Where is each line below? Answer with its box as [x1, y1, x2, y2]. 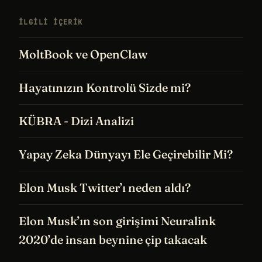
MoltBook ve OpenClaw [19, 47, 147, 62]
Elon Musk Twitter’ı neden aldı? [19, 180, 191, 195]
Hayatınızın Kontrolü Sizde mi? [19, 80, 191, 95]
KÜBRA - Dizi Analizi [19, 113, 134, 129]
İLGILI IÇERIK [19, 18, 83, 27]
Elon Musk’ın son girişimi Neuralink [19, 213, 216, 229]
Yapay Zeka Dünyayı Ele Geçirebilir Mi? [19, 147, 233, 162]
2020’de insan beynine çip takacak [19, 232, 207, 247]
